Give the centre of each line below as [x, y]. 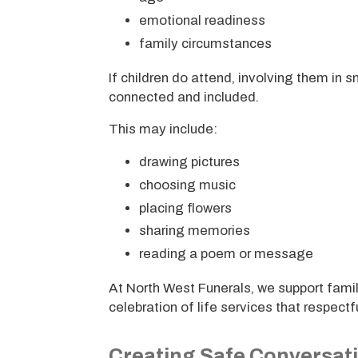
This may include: [163, 129]
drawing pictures [189, 162]
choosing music [187, 185]
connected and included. [184, 97]
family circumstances [205, 43]
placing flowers [185, 208]
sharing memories [194, 231]
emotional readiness [202, 21]
